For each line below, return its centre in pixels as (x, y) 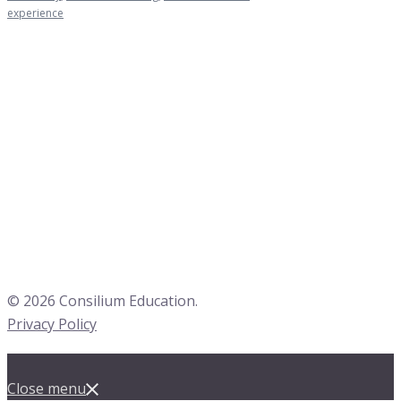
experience (35, 13)
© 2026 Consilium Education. (102, 300)
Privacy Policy (52, 324)
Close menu (47, 388)
